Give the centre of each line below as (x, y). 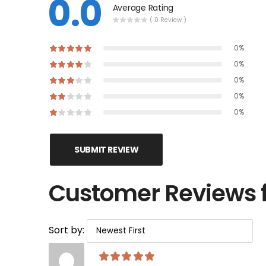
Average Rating (143, 8)
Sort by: (68, 230)
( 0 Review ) (168, 20)
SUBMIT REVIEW (106, 149)
